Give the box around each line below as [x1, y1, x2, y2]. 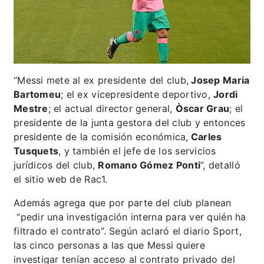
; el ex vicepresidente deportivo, [61, 88, 214, 100]
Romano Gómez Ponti [98, 159, 201, 171]
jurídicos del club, [14, 159, 98, 171]
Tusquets [14, 144, 59, 157]
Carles [188, 130, 222, 143]
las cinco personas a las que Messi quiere [14, 239, 205, 251]
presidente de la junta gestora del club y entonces [14, 116, 246, 128]
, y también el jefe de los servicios [58, 144, 216, 157]
